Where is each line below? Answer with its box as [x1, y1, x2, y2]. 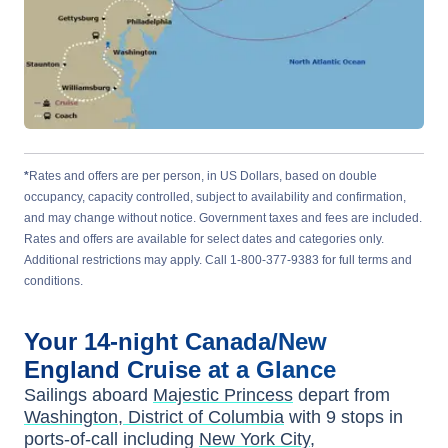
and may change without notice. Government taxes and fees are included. [24, 211, 422, 225]
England [24, 356, 127, 383]
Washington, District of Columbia [24, 407, 284, 427]
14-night [84, 328, 185, 355]
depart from [293, 385, 390, 405]
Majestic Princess [153, 385, 293, 405]
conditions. [24, 274, 83, 288]
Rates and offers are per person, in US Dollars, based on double [29, 169, 377, 183]
